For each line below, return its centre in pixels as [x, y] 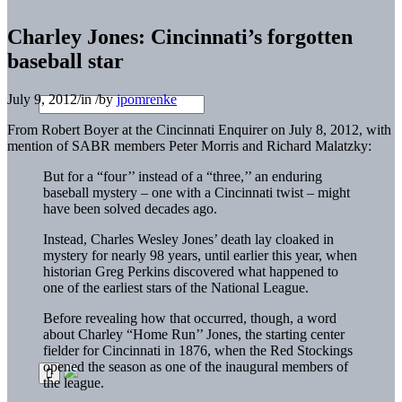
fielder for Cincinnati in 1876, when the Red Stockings [198, 350]
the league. [74, 382]
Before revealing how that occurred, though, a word [190, 318]
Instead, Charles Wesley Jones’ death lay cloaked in [188, 239]
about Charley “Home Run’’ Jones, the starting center [194, 334]
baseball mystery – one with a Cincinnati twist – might [197, 192]
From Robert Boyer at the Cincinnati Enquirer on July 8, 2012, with [199, 129]
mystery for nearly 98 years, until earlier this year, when [200, 255]
